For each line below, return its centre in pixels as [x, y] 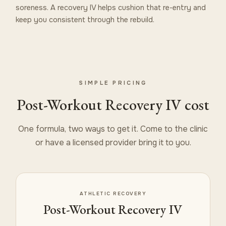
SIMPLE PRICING [113, 82]
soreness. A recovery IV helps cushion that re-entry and [111, 7]
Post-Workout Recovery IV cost [113, 104]
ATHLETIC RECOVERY [113, 193]
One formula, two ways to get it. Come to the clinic [113, 129]
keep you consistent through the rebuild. [85, 19]
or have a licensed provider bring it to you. [113, 142]
